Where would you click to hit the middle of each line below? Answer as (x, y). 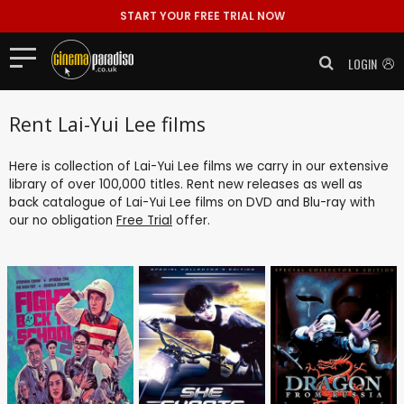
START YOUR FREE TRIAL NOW (202, 16)
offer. (191, 220)
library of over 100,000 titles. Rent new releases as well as (186, 184)
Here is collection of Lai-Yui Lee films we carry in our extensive (199, 166)
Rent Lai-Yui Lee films (107, 124)
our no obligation (63, 220)
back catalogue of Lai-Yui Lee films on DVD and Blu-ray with (192, 202)
